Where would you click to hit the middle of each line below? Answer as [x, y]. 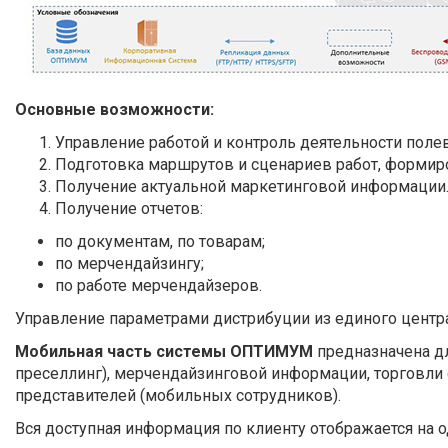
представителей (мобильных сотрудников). [178, 395]
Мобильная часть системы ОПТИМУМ [164, 351]
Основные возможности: [114, 109]
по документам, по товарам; [160, 241]
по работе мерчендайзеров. [158, 285]
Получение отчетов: [129, 208]
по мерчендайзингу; [129, 263]
